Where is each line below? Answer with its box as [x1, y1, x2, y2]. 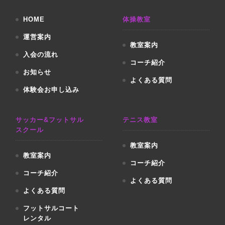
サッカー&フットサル [16, 116, 84, 124]
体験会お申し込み [23, 85, 80, 93]
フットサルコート [23, 204, 80, 212]
